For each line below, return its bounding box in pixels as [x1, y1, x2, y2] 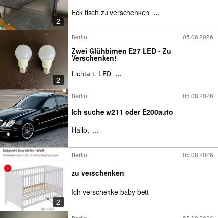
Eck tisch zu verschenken [72, 7, 151, 17]
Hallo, [72, 125, 91, 135]
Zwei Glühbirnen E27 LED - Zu [72, 46, 171, 55]
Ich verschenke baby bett [72, 187, 149, 197]
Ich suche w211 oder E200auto [72, 107, 173, 117]
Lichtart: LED [72, 69, 113, 78]
